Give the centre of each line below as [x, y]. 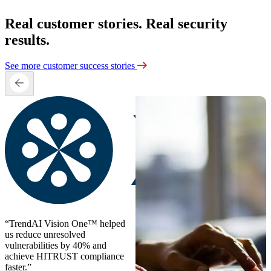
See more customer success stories [71, 66]
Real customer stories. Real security [116, 24]
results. [27, 40]
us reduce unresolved [45, 235]
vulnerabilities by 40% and [56, 246]
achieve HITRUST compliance [64, 256]
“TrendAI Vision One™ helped [65, 224]
